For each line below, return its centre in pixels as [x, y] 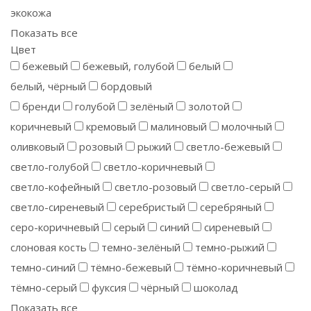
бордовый [126, 86]
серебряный [231, 207]
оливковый [37, 146]
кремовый [111, 126]
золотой [209, 106]
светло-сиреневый [57, 207]
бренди [41, 106]
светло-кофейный [55, 187]
